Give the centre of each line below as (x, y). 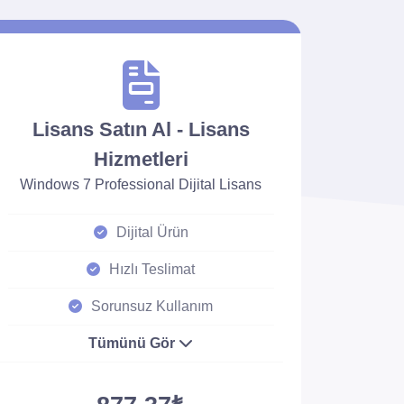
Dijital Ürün (152, 232)
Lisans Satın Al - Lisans (141, 129)
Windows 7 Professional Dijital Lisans (141, 184)
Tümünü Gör (134, 343)
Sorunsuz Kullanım (152, 306)
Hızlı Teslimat (152, 269)
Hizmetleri (141, 159)
